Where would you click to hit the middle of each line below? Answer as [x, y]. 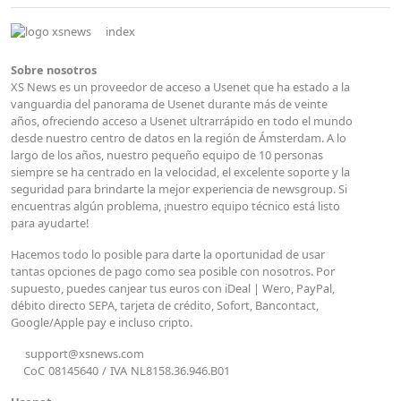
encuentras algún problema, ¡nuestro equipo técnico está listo [175, 206]
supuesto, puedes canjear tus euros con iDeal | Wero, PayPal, [173, 289]
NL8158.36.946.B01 [180, 371]
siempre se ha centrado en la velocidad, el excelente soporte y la [180, 172]
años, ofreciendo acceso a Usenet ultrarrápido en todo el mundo [182, 121]
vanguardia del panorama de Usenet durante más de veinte [169, 104]
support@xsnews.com [85, 354]
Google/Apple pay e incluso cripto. [102, 323]
